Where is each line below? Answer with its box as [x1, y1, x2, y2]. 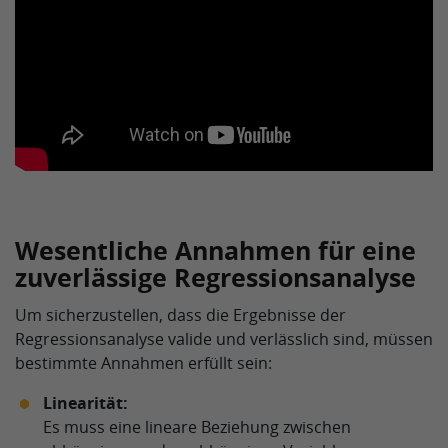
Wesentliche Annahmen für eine [15, 233, 416, 267]
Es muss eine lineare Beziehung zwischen [43, 416, 351, 438]
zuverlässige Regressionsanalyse [15, 260, 416, 294]
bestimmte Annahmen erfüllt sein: [15, 352, 272, 374]
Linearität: [43, 392, 128, 414]
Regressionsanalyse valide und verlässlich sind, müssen [15, 328, 433, 350]
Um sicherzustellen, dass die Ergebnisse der [15, 304, 346, 326]
